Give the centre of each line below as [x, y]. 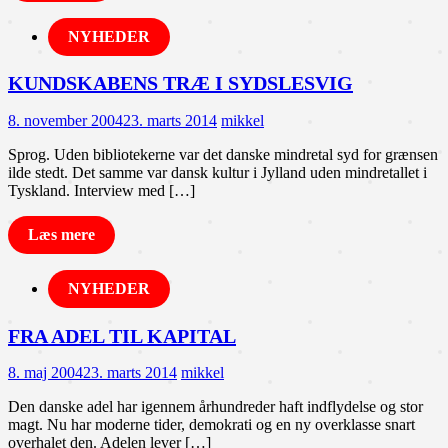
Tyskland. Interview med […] [101, 191]
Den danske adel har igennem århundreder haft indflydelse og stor [215, 407]
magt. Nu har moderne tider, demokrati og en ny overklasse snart [211, 425]
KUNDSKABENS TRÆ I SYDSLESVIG [180, 83]
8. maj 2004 [45, 373]
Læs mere [61, 235]
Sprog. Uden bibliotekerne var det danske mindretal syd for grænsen [223, 155]
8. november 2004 [65, 121]
